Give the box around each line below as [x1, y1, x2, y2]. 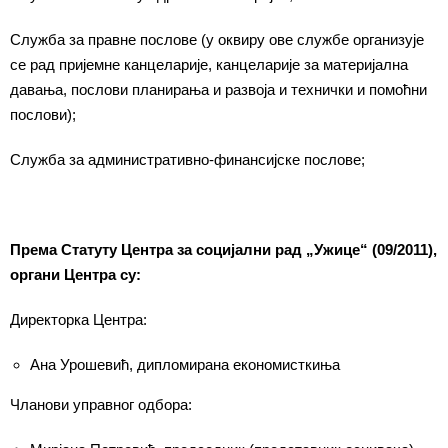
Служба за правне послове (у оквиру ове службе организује [10, 31, 424, 48]
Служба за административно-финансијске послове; [10, 151, 365, 168]
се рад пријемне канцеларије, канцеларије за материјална [10, 56, 408, 73]
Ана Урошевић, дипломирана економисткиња [30, 356, 340, 373]
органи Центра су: [10, 266, 141, 283]
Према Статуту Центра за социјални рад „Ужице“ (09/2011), [10, 241, 437, 258]
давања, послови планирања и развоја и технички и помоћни [10, 81, 427, 98]
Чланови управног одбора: [10, 396, 192, 413]
